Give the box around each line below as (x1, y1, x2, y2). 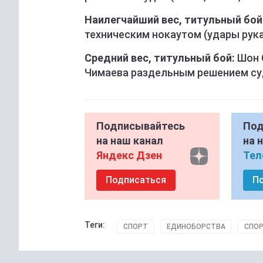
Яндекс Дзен (96, 149, 162, 162)
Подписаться (106, 174, 166, 186)
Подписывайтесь (96, 120, 185, 133)
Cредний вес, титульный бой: (85, 52, 235, 65)
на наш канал (96, 134, 163, 147)
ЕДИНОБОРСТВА (167, 222, 225, 231)
